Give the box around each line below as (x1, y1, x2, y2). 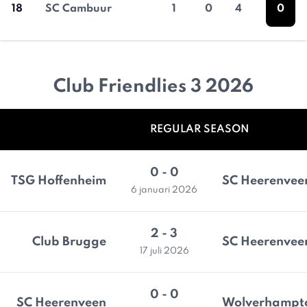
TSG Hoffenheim (11, 175, 106, 187)
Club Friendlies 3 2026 (53, 77, 254, 96)
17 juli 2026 (139, 247, 189, 256)
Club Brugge (32, 236, 106, 248)
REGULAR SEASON (150, 124, 249, 135)
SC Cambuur (45, 3, 112, 14)
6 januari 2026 (131, 186, 197, 195)
